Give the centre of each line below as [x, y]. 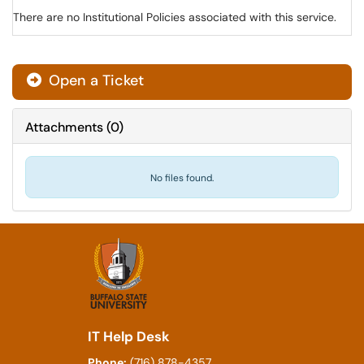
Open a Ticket [94, 80]
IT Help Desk [128, 337]
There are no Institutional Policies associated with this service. [175, 17]
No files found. [182, 178]
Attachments [64, 127]
